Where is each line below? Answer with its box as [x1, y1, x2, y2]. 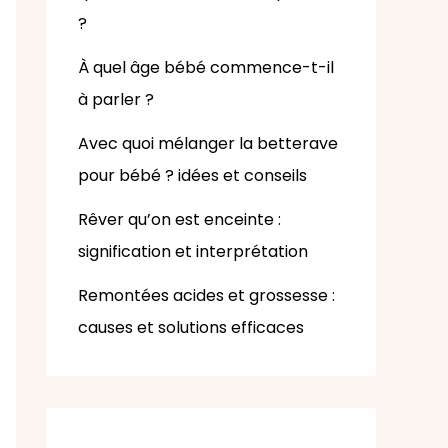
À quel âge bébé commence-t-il [78, 56, 334, 80]
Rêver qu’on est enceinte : [78, 208, 281, 232]
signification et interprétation [78, 240, 308, 264]
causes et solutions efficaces [78, 316, 304, 340]
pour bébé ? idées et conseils [78, 164, 307, 188]
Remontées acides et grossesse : [78, 284, 335, 308]
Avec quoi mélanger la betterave [78, 132, 338, 156]
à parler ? [78, 88, 154, 112]
